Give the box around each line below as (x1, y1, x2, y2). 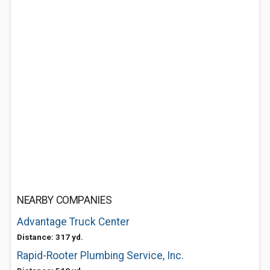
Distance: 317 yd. (17, 232, 83, 242)
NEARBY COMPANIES (17, 194, 112, 206)
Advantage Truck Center (17, 216, 130, 228)
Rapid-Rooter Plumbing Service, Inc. (17, 250, 184, 262)
